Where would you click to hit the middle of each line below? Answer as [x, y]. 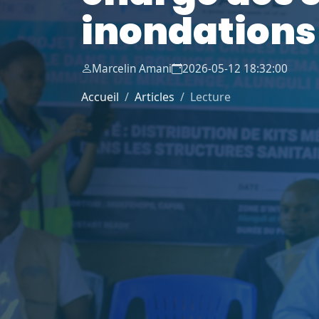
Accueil [100, 96]
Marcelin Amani [132, 68]
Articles [155, 96]
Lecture [210, 96]
